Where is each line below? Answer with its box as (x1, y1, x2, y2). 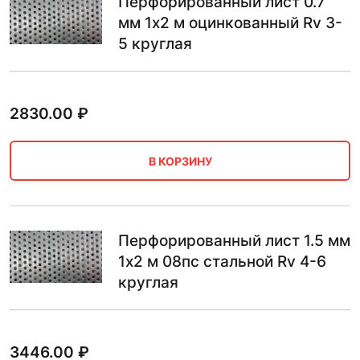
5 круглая (118, 35, 192, 53)
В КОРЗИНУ (148, 153, 212, 168)
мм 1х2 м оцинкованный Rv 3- (118, 14, 342, 32)
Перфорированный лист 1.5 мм (118, 231, 350, 250)
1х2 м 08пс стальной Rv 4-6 (118, 252, 326, 271)
